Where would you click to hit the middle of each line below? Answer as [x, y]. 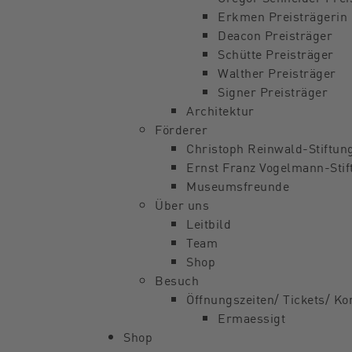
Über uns [182, 204]
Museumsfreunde [238, 185]
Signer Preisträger [273, 91]
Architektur [220, 110]
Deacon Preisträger [275, 35]
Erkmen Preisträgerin [282, 16]
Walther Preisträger [277, 72]
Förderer [181, 129]
